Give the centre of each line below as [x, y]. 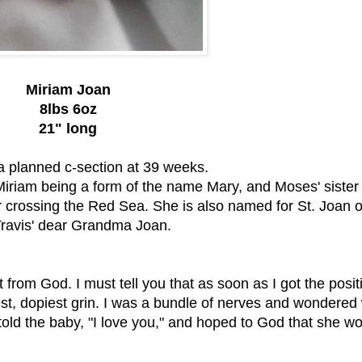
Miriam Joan [68, 89]
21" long [68, 128]
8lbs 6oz [68, 109]
